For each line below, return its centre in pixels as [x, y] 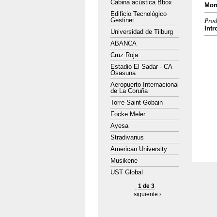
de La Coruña [129, 91]
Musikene [124, 161]
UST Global [127, 172]
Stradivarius [127, 137]
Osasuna [123, 73]
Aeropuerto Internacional [145, 85]
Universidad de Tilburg [142, 32]
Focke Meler [128, 114]
